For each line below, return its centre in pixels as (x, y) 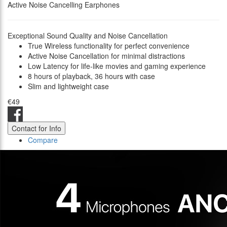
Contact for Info (36, 128)
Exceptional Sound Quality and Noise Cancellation (88, 36)
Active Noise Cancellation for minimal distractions (106, 56)
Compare (43, 140)
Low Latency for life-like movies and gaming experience (117, 66)
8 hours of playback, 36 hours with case (91, 76)
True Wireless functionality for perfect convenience (109, 46)
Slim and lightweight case (68, 86)
